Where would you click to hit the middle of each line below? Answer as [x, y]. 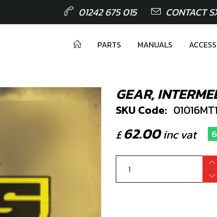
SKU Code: [141, 110]
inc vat [178, 135]
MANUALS [155, 45]
